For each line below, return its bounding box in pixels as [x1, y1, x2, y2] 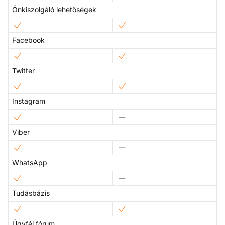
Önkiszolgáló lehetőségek [12, 5, 96, 14]
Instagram [12, 97, 45, 106]
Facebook [12, 36, 45, 45]
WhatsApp [12, 158, 47, 167]
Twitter [12, 66, 35, 75]
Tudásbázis [12, 189, 50, 198]
